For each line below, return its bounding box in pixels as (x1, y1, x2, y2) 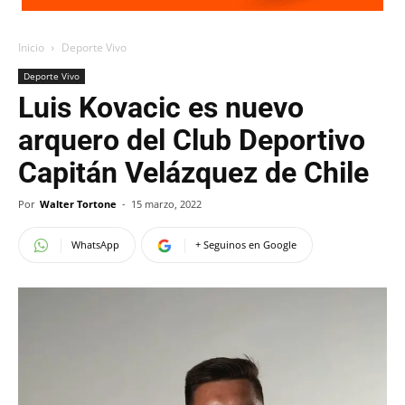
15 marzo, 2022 (131, 197, 202, 211)
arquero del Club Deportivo (18, 123, 365, 157)
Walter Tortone (40, 197, 117, 211)
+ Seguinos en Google (195, 238, 297, 251)
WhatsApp (71, 238, 119, 251)
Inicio (18, 40, 44, 55)
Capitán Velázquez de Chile (18, 155, 369, 190)
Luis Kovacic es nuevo (18, 90, 304, 125)
